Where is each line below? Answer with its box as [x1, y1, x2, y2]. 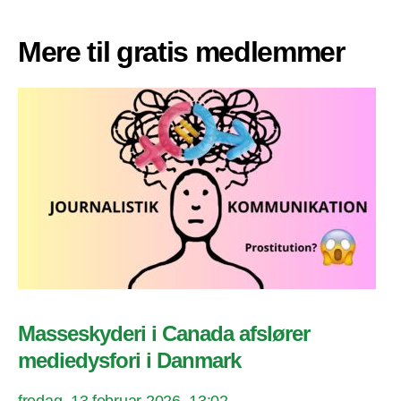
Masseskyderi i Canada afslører [18, 321, 311, 346]
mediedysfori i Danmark [18, 348, 242, 373]
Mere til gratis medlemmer [18, 36, 345, 69]
